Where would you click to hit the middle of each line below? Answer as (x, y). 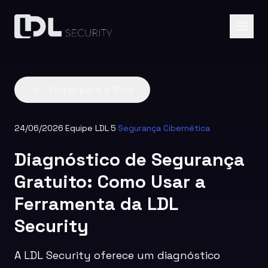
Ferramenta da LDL (96, 204)
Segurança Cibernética (164, 128)
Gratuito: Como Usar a (110, 182)
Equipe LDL (87, 128)
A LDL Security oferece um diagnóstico (117, 255)
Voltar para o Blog (91, 89)
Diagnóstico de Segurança (130, 159)
